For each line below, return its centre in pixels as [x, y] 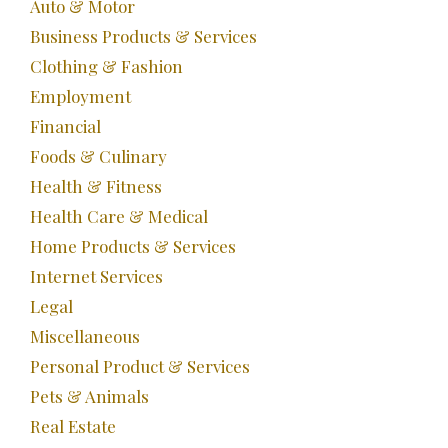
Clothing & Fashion [106, 66]
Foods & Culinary [98, 156]
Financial [65, 126]
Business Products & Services [143, 36]
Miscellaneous [85, 336]
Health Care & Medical [119, 216]
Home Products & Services [133, 246]
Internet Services [96, 276]
